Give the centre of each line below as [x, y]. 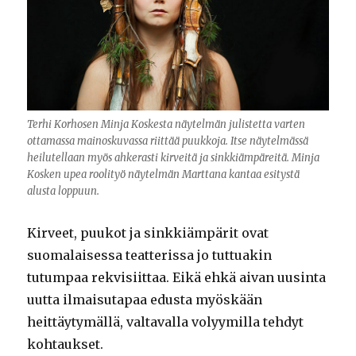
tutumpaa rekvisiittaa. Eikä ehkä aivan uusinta [177, 278]
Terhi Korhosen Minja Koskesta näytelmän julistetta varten [166, 125]
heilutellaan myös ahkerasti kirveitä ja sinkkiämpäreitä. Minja [174, 158]
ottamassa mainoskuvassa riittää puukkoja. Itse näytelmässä [168, 141]
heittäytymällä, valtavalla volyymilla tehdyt [166, 322]
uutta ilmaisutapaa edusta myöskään [145, 300]
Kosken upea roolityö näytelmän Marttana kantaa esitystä [164, 175]
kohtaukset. [66, 344]
